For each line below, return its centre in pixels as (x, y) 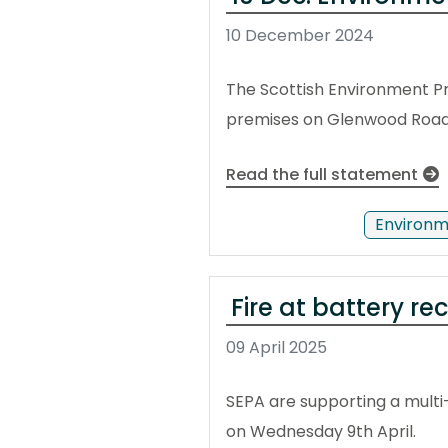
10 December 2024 (300, 36)
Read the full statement (322, 175)
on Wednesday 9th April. (321, 432)
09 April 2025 (276, 348)
